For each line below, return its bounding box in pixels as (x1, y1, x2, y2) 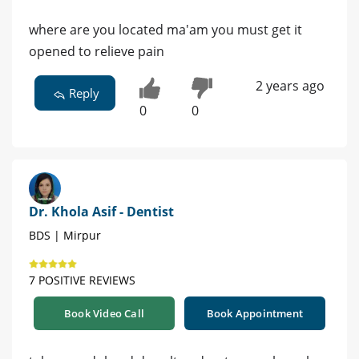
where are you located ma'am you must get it (29, 21, 302, 39)
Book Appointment (206, 305, 304, 321)
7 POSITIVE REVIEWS (29, 272, 135, 288)
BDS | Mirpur (29, 227, 101, 243)
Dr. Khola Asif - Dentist (29, 202, 174, 220)
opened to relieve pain (29, 42, 164, 61)
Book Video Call (64, 305, 144, 321)
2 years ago (255, 77, 325, 95)
